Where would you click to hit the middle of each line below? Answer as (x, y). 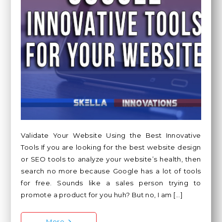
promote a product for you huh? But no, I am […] (102, 194)
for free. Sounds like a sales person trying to (111, 183)
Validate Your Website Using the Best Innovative (111, 135)
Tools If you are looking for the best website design (111, 147)
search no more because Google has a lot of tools (111, 171)
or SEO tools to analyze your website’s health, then (111, 159)
